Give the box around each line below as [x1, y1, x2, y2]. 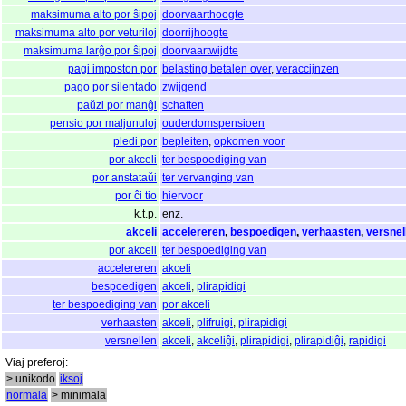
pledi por [113, 134, 157, 148]
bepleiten [162, 134, 208, 148]
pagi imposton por [68, 62, 157, 75]
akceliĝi [197, 333, 235, 347]
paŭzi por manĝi [77, 98, 157, 111]
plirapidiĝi [295, 333, 343, 347]
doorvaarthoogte [162, 7, 244, 21]
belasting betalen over [162, 62, 271, 75]
